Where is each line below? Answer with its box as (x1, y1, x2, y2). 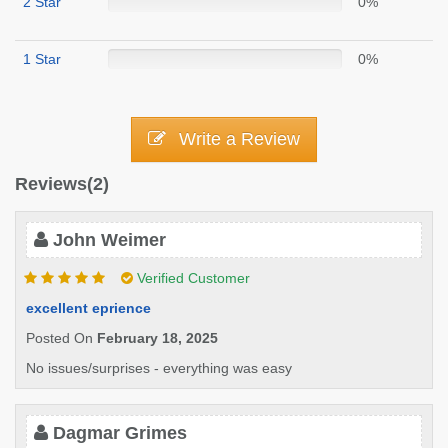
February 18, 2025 (97, 330, 218, 346)
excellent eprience (26, 300, 151, 316)
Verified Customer (133, 270, 250, 286)
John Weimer (53, 230, 166, 250)
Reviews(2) (15, 174, 109, 194)
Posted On (26, 330, 97, 346)
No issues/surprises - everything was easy (26, 360, 292, 376)
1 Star (23, 51, 61, 67)
